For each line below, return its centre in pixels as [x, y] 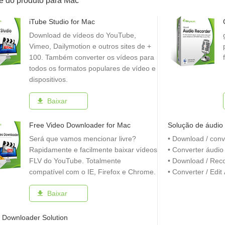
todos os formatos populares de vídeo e [92, 68]
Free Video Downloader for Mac [80, 125]
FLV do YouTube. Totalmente [75, 161]
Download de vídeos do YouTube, [83, 35]
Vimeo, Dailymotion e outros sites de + [90, 46]
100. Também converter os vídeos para [92, 57]
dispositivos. [48, 79]
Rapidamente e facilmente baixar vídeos [93, 150]
